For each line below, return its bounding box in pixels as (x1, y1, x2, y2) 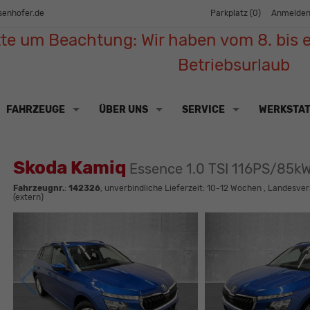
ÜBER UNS (98, 103, 148, 116)
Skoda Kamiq (12, 157, 129, 179)
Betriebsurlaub (177, 55, 290, 75)
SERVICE (181, 103, 225, 116)
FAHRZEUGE (6, 103, 65, 116)
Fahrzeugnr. (12, 183, 64, 194)
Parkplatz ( (210, 8, 253, 19)
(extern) (12, 192, 44, 203)
